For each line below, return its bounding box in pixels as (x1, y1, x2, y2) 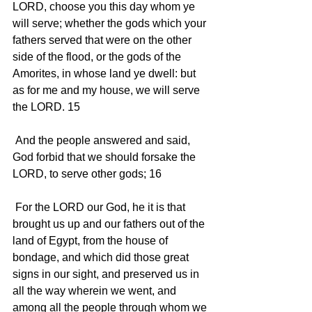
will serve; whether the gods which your (13, 17, 209, 29)
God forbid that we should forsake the (13, 150, 198, 163)
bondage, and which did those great (13, 251, 192, 263)
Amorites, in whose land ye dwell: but (13, 67, 198, 79)
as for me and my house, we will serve (13, 84, 203, 96)
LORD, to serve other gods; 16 (13, 167, 164, 180)
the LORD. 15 (13, 100, 83, 113)
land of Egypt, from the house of (13, 234, 171, 247)
